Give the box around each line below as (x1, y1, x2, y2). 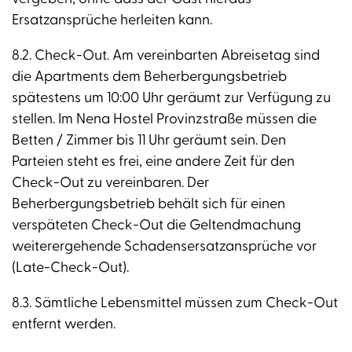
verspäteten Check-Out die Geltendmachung (12, 216, 301, 235)
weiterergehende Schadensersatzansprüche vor (12, 237, 317, 256)
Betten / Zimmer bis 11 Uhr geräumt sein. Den (12, 131, 286, 150)
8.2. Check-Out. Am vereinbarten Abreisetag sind (12, 46, 320, 65)
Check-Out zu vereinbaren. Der (12, 174, 209, 192)
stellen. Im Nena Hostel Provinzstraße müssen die (12, 110, 317, 129)
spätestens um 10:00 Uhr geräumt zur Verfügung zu (12, 89, 331, 108)
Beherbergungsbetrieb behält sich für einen (12, 195, 285, 214)
